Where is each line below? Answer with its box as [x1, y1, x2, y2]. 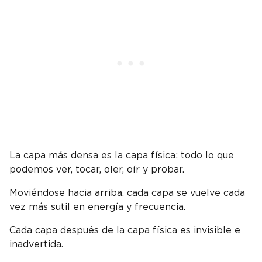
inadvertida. [9, 240, 63, 250]
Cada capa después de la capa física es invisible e [9, 226, 240, 236]
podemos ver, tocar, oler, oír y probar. [9, 165, 184, 175]
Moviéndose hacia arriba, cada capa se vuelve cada [9, 188, 245, 198]
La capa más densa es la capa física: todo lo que [9, 151, 234, 161]
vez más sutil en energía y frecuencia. [9, 202, 185, 212]
